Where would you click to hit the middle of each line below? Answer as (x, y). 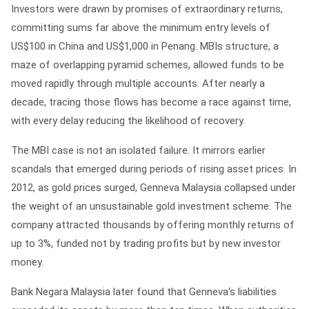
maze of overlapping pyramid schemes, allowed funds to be (148, 65)
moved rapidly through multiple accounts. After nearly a (138, 84)
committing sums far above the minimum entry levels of (141, 28)
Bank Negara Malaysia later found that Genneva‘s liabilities (144, 292)
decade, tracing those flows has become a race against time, (151, 102)
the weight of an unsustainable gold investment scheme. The (151, 207)
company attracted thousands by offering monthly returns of (153, 225)
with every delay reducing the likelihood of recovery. (128, 121)
